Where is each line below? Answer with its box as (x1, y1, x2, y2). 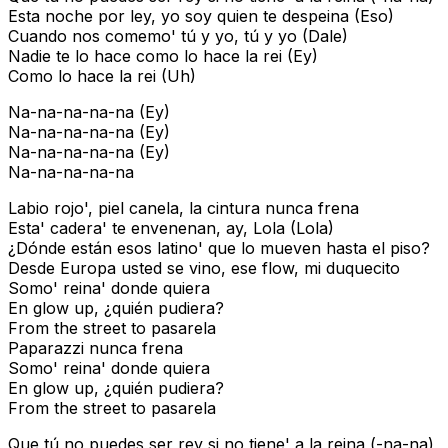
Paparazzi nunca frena (8, 338, 183, 359)
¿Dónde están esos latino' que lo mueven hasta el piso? (8, 238, 430, 259)
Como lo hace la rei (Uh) (8, 66, 196, 87)
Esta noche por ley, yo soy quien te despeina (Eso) (8, 6, 394, 27)
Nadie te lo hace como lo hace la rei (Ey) (8, 46, 318, 67)
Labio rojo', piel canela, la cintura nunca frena (8, 198, 359, 219)
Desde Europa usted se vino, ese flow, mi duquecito (8, 258, 400, 279)
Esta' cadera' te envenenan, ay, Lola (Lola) (8, 218, 334, 239)
